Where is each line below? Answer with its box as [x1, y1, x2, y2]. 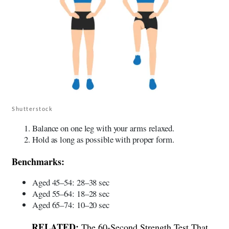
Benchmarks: [12, 154, 64, 168]
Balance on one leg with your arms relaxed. [32, 122, 174, 134]
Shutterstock [12, 105, 53, 112]
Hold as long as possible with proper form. [32, 133, 174, 145]
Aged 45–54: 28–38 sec [32, 176, 109, 188]
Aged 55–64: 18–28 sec [32, 187, 109, 199]
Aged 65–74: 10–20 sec [32, 198, 109, 211]
